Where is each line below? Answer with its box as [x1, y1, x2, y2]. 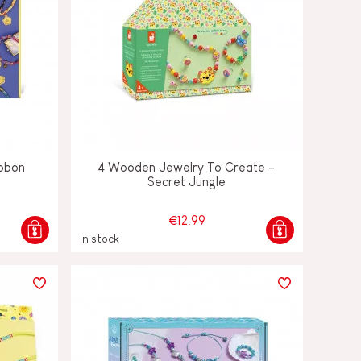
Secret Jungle [147, 174, 226, 189]
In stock [79, 231, 119, 245]
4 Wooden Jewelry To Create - [98, 160, 276, 174]
